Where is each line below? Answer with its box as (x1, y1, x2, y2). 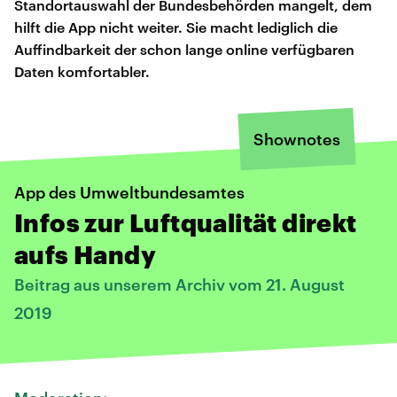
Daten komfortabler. (14, 62, 150, 80)
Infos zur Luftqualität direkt (14, 207, 357, 237)
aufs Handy (14, 239, 156, 269)
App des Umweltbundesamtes (14, 182, 245, 202)
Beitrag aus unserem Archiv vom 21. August (14, 274, 345, 294)
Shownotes (253, 128, 340, 149)
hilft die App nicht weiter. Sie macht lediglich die (14, 18, 338, 35)
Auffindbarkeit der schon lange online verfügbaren (14, 40, 354, 58)
